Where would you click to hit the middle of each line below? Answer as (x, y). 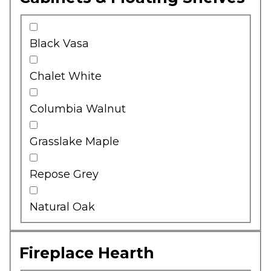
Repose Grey (64, 174)
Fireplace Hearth (87, 253)
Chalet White (66, 76)
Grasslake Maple (74, 141)
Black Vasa (59, 43)
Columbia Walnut (78, 109)
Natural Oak (62, 207)
